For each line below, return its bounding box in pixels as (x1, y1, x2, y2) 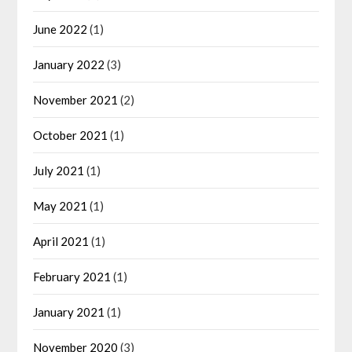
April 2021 (33, 233, 90, 248)
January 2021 (33, 304, 105, 319)
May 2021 (33, 198, 88, 213)
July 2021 (33, 163, 85, 178)
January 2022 (33, 57, 105, 71)
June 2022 (33, 21, 88, 36)
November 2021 (33, 92, 119, 107)
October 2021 (33, 127, 108, 142)
